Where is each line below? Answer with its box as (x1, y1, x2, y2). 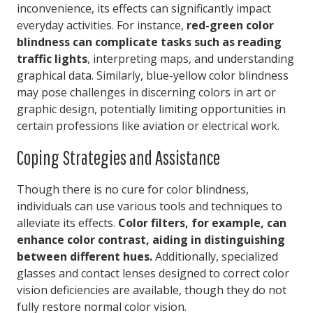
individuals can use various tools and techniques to (17, 198, 282, 214)
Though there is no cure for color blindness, (17, 182, 249, 197)
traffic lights (17, 51, 87, 66)
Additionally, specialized (152, 249, 278, 264)
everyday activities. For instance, (17, 17, 187, 33)
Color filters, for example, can (118, 215, 286, 231)
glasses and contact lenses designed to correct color (17, 265, 289, 281)
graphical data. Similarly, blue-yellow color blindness (17, 68, 289, 83)
